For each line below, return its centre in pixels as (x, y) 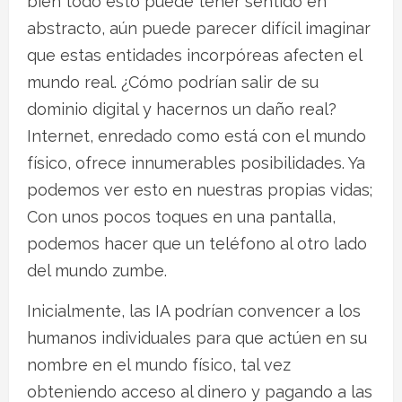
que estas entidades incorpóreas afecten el (194, 55)
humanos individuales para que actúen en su (197, 337)
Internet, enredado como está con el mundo (197, 135)
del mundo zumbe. (97, 270)
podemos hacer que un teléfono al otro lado (197, 243)
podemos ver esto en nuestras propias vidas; (200, 189)
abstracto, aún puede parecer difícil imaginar (199, 28)
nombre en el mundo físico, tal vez (159, 364)
